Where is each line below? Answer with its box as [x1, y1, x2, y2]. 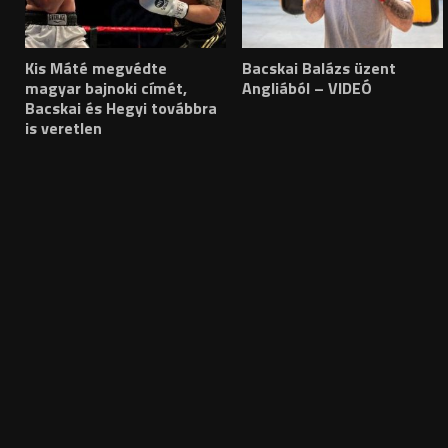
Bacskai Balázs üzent [242, 55, 397, 80]
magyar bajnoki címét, [25, 75, 187, 100]
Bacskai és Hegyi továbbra [25, 95, 217, 120]
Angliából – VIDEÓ [242, 75, 373, 100]
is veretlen [25, 115, 102, 140]
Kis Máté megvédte [25, 55, 167, 80]
